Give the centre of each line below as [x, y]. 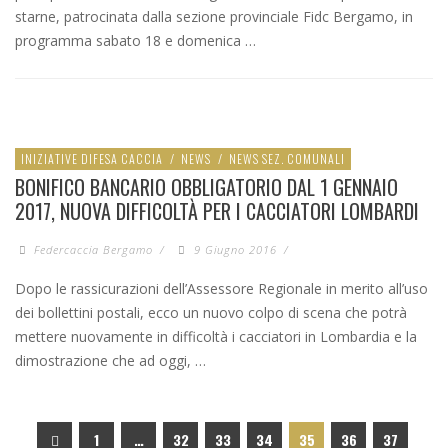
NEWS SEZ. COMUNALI [287, 159]
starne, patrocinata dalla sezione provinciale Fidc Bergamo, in [214, 17]
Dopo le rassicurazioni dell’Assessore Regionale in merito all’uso [221, 289]
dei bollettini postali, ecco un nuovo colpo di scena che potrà [211, 313]
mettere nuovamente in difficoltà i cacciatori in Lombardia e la [216, 337]
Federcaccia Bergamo [94, 250]
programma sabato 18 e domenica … [135, 41]
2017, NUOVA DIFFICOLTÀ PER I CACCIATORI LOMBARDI [217, 211]
